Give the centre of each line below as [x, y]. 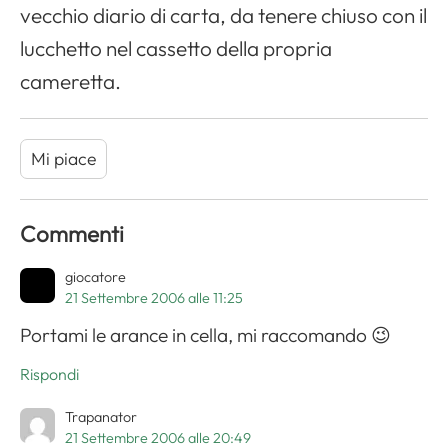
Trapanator [101, 417]
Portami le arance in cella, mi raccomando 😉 [205, 335]
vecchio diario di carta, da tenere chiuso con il [223, 15]
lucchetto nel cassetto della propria [176, 48]
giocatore [95, 277]
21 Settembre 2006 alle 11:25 [154, 298]
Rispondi [49, 374]
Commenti [72, 234]
